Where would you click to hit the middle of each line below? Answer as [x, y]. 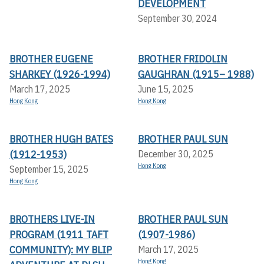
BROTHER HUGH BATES [61, 139]
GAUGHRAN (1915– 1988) [196, 74]
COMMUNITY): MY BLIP [61, 250]
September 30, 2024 [177, 19]
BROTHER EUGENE [51, 59]
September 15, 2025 [49, 169]
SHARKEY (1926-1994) [60, 74]
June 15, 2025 [166, 89]
